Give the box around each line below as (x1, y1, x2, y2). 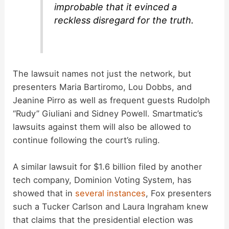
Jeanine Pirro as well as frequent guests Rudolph (13, 95, 211, 105)
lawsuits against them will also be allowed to (13, 121, 192, 132)
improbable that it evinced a (54, 2, 177, 13)
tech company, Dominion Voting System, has (13, 175, 192, 185)
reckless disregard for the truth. (54, 15, 194, 26)
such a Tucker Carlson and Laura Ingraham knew (13, 201, 209, 212)
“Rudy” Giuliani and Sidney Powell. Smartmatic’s (13, 108, 203, 119)
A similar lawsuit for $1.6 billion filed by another (13, 162, 202, 172)
